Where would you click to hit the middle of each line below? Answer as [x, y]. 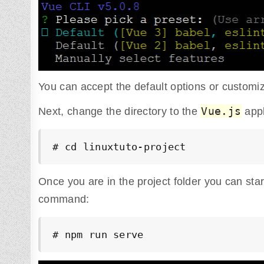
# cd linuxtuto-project [119, 146]
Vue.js [221, 111]
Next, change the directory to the [120, 111]
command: [64, 199]
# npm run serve [98, 234]
